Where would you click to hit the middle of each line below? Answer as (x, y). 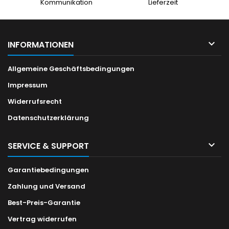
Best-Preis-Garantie (44, 203)
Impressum (28, 85)
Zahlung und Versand (47, 187)
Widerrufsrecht (35, 102)
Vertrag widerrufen (42, 219)
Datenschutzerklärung (48, 118)
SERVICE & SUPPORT (48, 146)
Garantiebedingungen (48, 170)
